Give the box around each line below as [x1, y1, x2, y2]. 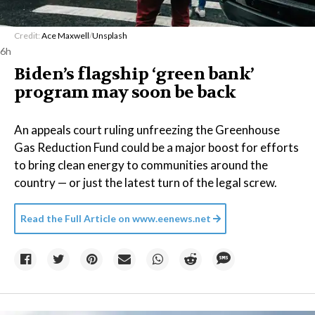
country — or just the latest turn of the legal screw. [14, 175, 277, 190]
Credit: [14, 30, 41, 41]
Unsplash [92, 30, 127, 41]
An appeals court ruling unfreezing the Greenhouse [14, 122, 280, 137]
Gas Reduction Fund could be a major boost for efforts [14, 140, 299, 155]
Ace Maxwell [41, 30, 89, 41]
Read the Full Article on [20, 212, 130, 224]
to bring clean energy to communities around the [14, 157, 268, 172]
